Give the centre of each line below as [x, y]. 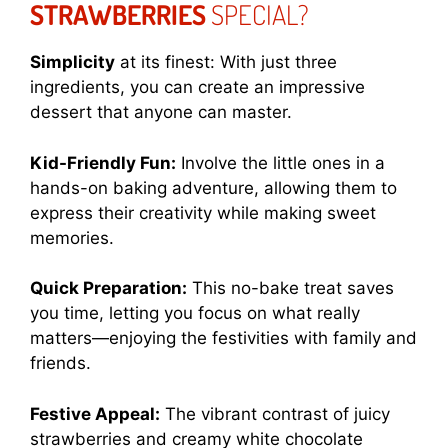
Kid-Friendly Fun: [103, 162]
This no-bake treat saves [290, 288]
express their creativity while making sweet [203, 212]
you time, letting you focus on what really [195, 313]
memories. [72, 237]
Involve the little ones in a [280, 162]
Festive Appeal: [95, 413]
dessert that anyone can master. [161, 112]
